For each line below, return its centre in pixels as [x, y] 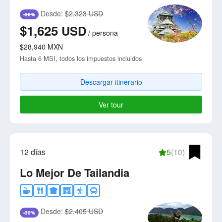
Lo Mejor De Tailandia [75, 173]
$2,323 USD [84, 14]
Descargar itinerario [111, 82]
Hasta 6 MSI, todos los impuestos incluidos [81, 58]
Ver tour [111, 105]
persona [105, 33]
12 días [33, 152]
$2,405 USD [84, 211]
